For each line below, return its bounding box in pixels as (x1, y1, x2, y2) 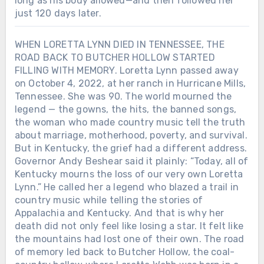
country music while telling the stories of (14, 194, 203, 206)
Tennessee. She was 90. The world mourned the (14, 90, 232, 102)
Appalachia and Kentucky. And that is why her (14, 207, 225, 219)
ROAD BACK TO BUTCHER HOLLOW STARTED (14, 51, 215, 63)
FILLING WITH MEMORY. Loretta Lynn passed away (14, 64, 239, 76)
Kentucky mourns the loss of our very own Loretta (14, 168, 243, 180)
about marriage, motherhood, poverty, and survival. (14, 129, 247, 141)
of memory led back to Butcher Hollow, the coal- (14, 246, 235, 258)
